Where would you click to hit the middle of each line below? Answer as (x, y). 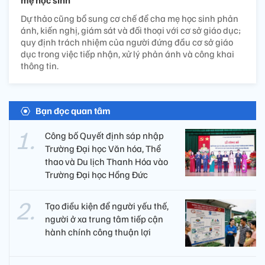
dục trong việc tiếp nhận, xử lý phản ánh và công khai (127, 54)
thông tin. (40, 65)
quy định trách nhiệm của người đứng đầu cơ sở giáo (127, 42)
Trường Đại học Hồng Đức (96, 174)
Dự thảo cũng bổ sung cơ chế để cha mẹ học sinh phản (130, 18)
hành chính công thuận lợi (98, 232)
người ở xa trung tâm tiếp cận (104, 219)
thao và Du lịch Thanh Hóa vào (106, 161)
